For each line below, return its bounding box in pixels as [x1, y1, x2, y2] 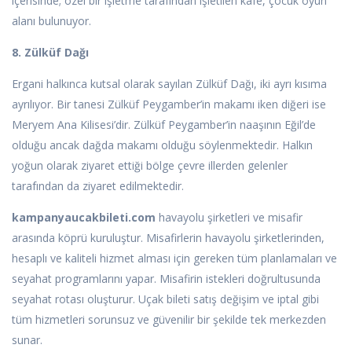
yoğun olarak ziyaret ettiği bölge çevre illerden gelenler [12, 158, 288, 174]
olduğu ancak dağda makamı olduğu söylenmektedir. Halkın [12, 137, 313, 153]
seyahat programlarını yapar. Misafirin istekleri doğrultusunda [12, 271, 321, 287]
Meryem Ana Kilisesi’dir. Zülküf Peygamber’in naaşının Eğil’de [12, 117, 316, 133]
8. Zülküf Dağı [12, 45, 89, 60]
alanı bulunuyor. [12, 13, 91, 29]
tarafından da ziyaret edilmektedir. [12, 178, 184, 194]
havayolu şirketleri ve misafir [156, 210, 302, 225]
